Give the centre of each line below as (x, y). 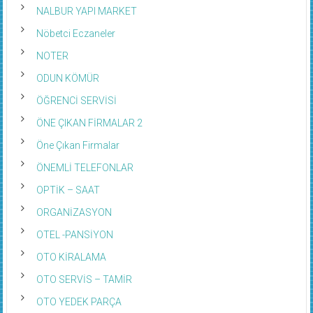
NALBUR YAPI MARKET (86, 12)
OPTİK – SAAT (68, 190)
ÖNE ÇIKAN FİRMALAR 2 (89, 123)
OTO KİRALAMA (71, 257)
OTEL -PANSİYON (74, 235)
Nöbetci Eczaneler (75, 34)
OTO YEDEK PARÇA (79, 302)
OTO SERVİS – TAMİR (84, 280)
